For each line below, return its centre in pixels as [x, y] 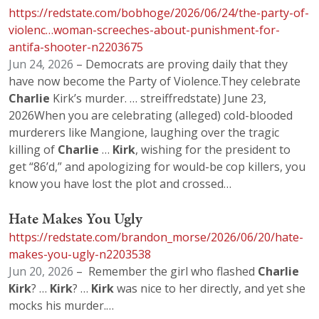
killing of [33, 150]
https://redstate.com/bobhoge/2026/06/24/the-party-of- [159, 13]
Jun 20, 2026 [41, 271]
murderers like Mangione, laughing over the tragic [144, 133]
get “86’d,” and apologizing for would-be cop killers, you [157, 167]
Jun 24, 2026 [41, 64]
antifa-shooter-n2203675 [76, 47]
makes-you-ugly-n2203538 [80, 254]
